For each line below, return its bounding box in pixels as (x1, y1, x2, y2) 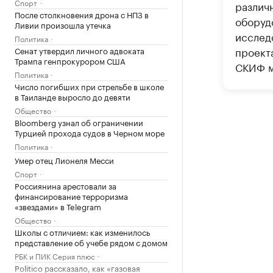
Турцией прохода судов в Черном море (15, 126, 165, 138)
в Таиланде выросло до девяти (15, 90, 130, 102)
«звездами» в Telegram (15, 200, 101, 212)
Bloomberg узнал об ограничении (15, 116, 143, 128)
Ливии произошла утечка (15, 18, 111, 30)
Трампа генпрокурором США (15, 54, 126, 66)
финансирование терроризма (15, 190, 128, 202)
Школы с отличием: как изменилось (15, 225, 150, 238)
